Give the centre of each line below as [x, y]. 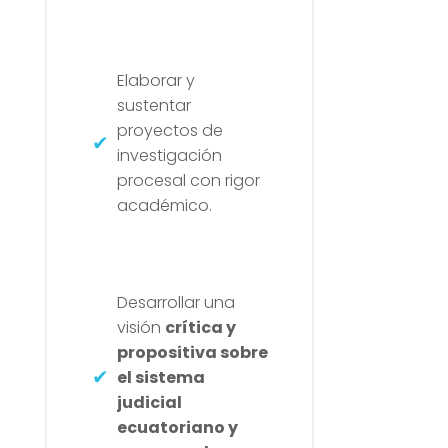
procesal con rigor [188, 180]
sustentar [153, 105]
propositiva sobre [192, 352]
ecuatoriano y [177, 427]
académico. [164, 205]
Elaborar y [155, 80]
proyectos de [169, 130]
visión [140, 327]
